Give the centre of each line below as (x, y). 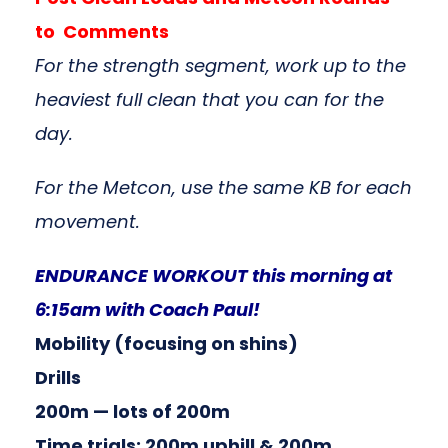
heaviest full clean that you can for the (209, 99)
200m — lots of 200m (132, 411)
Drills (58, 377)
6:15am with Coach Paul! (147, 309)
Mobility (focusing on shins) (166, 343)
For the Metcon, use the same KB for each (223, 187)
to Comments (102, 31)
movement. (87, 221)
